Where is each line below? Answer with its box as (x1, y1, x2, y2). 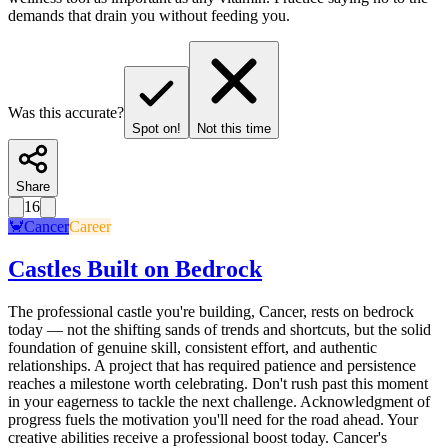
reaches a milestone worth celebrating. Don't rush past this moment (8, 375, 428, 393)
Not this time (197, 121, 271, 137)
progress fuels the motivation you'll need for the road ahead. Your (8, 411, 418, 429)
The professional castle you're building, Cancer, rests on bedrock (8, 303, 414, 321)
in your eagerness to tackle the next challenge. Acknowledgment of (8, 393, 430, 411)
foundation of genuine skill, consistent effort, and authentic (8, 339, 377, 357)
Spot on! (132, 121, 181, 137)
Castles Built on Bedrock (8, 256, 262, 283)
